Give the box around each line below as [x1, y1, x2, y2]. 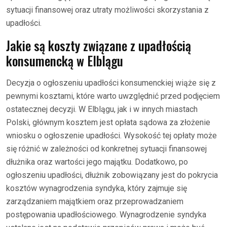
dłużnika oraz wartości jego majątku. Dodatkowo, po [6, 157, 188, 167]
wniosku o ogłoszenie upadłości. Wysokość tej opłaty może [6, 130, 217, 140]
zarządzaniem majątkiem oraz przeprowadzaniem [6, 196, 183, 206]
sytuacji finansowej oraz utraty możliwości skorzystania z [6, 5, 209, 15]
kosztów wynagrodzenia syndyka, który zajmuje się [6, 183, 187, 193]
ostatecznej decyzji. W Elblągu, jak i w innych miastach [6, 104, 198, 114]
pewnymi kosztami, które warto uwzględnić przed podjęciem [6, 91, 220, 101]
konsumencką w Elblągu [6, 51, 123, 70]
